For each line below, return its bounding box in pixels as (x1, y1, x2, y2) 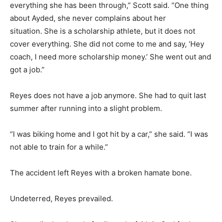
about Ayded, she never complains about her (10, 13, 166, 23)
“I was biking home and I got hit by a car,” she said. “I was (10, 129, 208, 139)
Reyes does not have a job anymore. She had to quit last (10, 91, 206, 101)
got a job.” (10, 65, 45, 75)
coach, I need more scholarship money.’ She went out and (10, 52, 211, 62)
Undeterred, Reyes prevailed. (10, 194, 113, 204)
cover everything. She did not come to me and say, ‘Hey (10, 39, 204, 49)
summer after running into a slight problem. (10, 104, 162, 113)
